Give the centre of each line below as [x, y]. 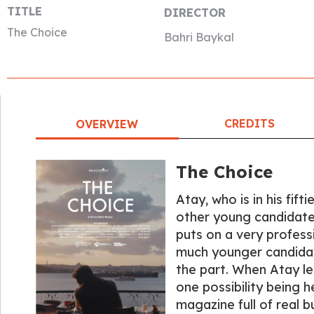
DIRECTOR [194, 13]
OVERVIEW [107, 124]
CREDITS [250, 123]
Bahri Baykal [199, 37]
